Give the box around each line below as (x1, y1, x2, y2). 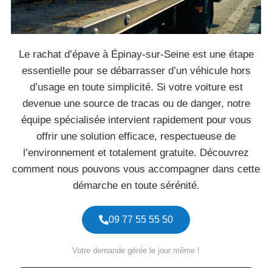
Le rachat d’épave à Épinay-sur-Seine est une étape (18, 49, 254, 60)
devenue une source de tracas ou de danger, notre (22, 98, 250, 109)
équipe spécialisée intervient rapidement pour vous (21, 114, 251, 126)
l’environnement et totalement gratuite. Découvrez (23, 147, 249, 158)
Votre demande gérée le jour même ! (72, 246, 200, 255)
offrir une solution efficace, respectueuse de (36, 131, 236, 142)
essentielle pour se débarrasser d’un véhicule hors (21, 65, 251, 76)
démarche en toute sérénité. (72, 180, 200, 191)
